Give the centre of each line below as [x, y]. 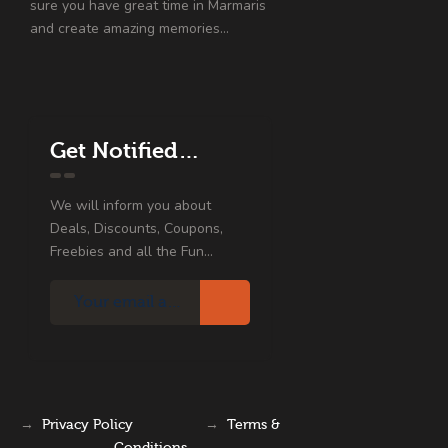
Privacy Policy [87, 425]
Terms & [253, 425]
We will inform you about [130, 206]
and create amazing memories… [129, 28]
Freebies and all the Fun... [131, 252]
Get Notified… [125, 150]
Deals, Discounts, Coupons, [136, 229]
